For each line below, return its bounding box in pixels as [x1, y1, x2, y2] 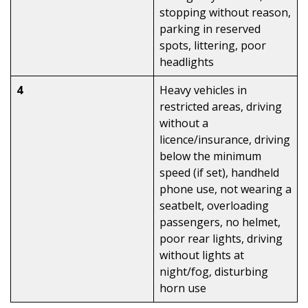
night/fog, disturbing [159, 264, 268, 280]
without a [159, 115, 208, 131]
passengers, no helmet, [159, 214, 280, 230]
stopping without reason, [159, 5, 291, 21]
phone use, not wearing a [159, 181, 291, 197]
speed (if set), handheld [159, 165, 279, 181]
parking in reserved [159, 21, 261, 37]
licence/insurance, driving [159, 132, 290, 148]
